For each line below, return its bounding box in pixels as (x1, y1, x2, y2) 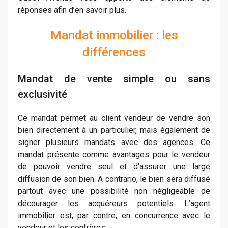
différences (82, 45, 146, 60)
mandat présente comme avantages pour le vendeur (18, 150, 210, 159)
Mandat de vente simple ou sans (18, 73, 210, 85)
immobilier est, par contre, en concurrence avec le (18, 211, 210, 220)
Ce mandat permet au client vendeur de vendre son (18, 113, 210, 123)
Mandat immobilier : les (50, 28, 178, 42)
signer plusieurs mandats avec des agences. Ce (18, 137, 210, 147)
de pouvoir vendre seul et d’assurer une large (18, 162, 210, 172)
